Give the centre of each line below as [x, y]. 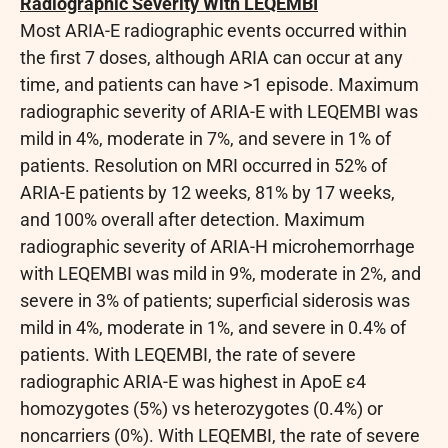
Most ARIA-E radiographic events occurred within [213, 30]
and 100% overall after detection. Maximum [192, 219]
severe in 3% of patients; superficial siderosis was [215, 300]
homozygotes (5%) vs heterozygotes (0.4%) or [201, 408]
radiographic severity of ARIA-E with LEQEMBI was [219, 111]
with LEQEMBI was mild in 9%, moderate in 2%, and [220, 273]
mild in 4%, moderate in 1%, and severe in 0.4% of [213, 327]
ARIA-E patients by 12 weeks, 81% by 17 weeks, [207, 192]
